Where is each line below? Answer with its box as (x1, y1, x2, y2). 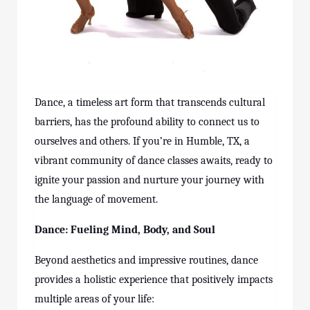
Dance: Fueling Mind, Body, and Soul (35, 224, 215, 236)
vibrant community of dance (35, 154, 167, 167)
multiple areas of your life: (35, 293, 154, 305)
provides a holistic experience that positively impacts (35, 273, 273, 286)
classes (167, 154, 198, 167)
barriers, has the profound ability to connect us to (35, 116, 259, 128)
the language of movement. (35, 193, 158, 206)
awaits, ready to (198, 154, 273, 167)
